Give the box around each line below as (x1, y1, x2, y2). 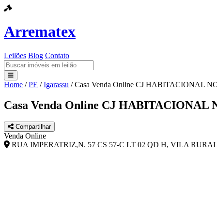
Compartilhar (14, 123, 51, 130)
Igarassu (44, 80, 69, 89)
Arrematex (4, 23, 76, 41)
